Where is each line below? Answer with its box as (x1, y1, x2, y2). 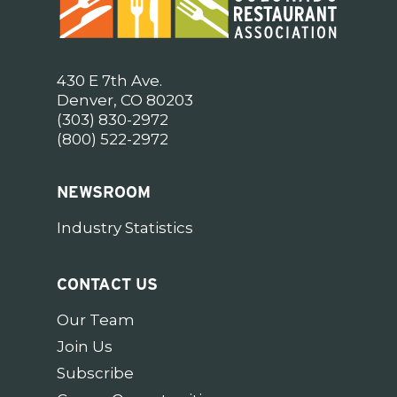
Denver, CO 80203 (57, 90, 193, 109)
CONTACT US (57, 274, 158, 293)
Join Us (57, 337, 113, 355)
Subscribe (57, 363, 134, 382)
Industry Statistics (57, 218, 193, 237)
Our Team (57, 310, 135, 329)
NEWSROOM (57, 182, 151, 201)
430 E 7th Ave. (57, 71, 162, 90)
